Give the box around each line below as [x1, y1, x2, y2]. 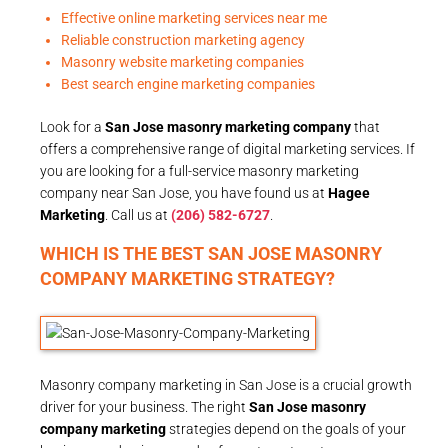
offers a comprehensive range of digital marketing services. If [40, 140, 415, 157]
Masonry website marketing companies [61, 53, 304, 70]
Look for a [40, 118, 105, 135]
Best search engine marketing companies [61, 75, 315, 92]
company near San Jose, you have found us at [40, 184, 328, 201]
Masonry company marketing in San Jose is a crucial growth [40, 376, 412, 393]
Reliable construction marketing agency [61, 31, 305, 48]
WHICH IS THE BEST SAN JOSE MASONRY [40, 242, 382, 264]
